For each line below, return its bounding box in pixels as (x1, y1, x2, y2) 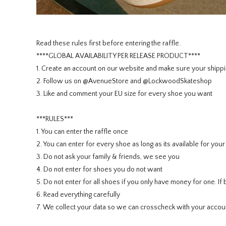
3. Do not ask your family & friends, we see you (36, 153, 180, 161)
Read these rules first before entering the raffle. (36, 39, 181, 48)
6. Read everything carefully (36, 191, 120, 199)
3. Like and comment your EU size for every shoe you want (36, 90, 212, 98)
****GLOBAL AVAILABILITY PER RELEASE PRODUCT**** (36, 52, 200, 61)
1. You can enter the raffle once (36, 128, 128, 136)
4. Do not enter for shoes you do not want (36, 165, 162, 174)
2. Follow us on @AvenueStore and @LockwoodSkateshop (36, 77, 212, 86)
